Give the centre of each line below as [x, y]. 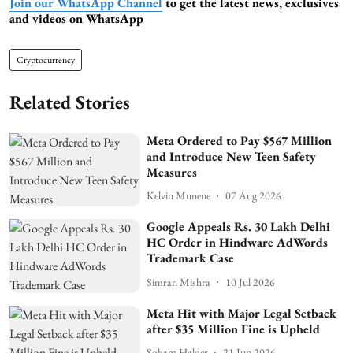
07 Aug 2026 [254, 196]
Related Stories [70, 102]
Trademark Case [191, 258]
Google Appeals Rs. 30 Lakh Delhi [239, 227]
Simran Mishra [179, 282]
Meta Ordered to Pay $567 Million [240, 140]
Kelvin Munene [179, 196]
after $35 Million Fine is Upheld [234, 329]
